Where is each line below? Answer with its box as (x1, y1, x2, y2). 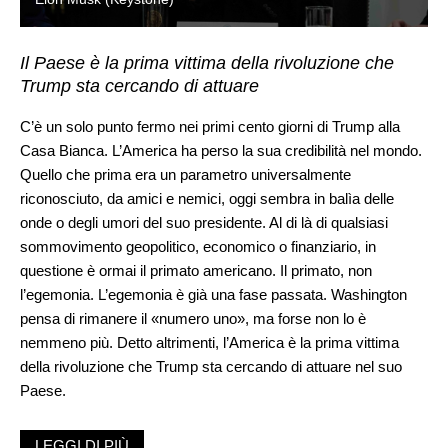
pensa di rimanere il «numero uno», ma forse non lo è (20, 309, 366, 327)
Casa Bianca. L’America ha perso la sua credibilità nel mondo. (20, 141, 422, 159)
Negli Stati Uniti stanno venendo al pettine (20, 422, 289, 440)
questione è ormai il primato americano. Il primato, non (20, 261, 372, 279)
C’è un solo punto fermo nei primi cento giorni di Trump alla (20, 117, 400, 135)
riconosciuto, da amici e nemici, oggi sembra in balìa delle (20, 189, 394, 207)
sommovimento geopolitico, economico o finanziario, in (20, 237, 376, 255)
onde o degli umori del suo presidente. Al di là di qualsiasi (20, 213, 388, 231)
